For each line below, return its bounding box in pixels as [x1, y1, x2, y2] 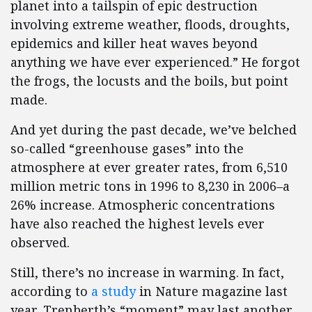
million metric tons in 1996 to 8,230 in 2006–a [10, 178, 290, 194]
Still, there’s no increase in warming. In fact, [10, 264, 284, 281]
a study [91, 283, 136, 299]
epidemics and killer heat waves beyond [10, 35, 258, 52]
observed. [10, 234, 70, 251]
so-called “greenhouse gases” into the [10, 140, 244, 157]
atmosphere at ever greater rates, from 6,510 [10, 159, 288, 175]
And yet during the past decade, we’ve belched [10, 121, 297, 138]
